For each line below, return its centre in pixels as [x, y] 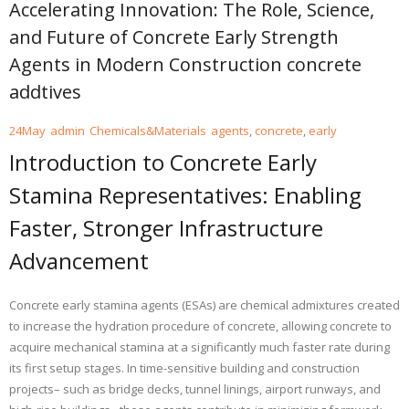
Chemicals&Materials [148, 131]
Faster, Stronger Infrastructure [166, 228]
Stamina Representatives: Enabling [185, 195]
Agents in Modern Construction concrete [185, 64]
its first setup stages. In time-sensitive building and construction [184, 368]
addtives [45, 92]
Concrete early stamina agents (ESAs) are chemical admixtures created [204, 305]
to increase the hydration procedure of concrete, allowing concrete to [200, 326]
